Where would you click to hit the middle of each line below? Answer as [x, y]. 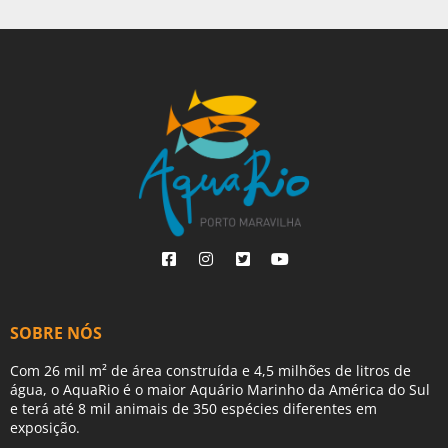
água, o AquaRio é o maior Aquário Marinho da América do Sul [220, 390]
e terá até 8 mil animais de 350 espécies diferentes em [193, 409]
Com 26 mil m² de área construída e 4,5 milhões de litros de [210, 371]
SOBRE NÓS [56, 333]
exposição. [45, 428]
